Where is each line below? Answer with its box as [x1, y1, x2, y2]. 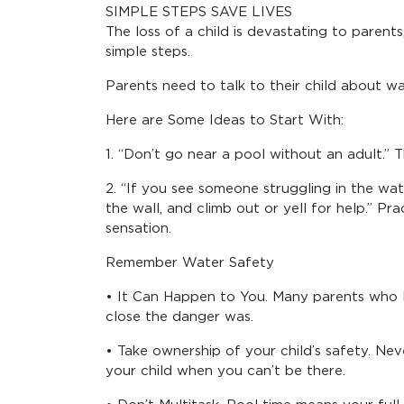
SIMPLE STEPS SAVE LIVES [106, 5, 292, 19]
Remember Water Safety [106, 255, 274, 270]
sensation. [106, 221, 171, 235]
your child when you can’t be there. [106, 363, 345, 378]
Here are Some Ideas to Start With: [106, 113, 344, 127]
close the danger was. [106, 309, 253, 324]
